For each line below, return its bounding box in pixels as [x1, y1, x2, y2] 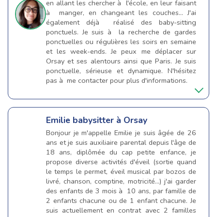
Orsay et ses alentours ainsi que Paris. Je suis [46, 56, 196, 66]
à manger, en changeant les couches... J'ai [46, 7, 196, 17]
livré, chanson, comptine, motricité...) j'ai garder [46, 176, 196, 186]
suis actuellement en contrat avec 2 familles [46, 205, 196, 216]
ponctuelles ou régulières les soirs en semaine [46, 36, 196, 46]
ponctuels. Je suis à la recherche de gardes [46, 27, 196, 37]
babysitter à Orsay [73, 114, 147, 126]
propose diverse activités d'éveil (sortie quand [46, 157, 196, 167]
